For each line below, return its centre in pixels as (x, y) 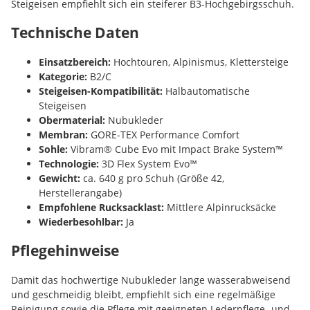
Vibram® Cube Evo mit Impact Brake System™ (175, 149)
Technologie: (69, 163)
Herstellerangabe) (80, 192)
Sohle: (53, 149)
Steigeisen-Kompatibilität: (101, 91)
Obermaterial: (72, 120)
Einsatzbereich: (75, 62)
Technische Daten (75, 32)
